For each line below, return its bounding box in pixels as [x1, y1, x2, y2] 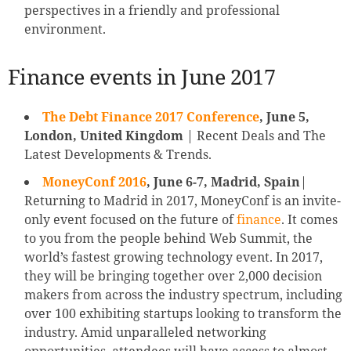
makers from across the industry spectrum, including [24, 286, 342, 304]
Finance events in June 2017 [8, 62, 276, 92]
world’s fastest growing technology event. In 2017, [24, 248, 323, 266]
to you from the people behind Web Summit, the [24, 230, 313, 248]
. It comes [281, 211, 338, 229]
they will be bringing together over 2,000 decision [24, 267, 322, 285]
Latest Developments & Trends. [24, 146, 212, 164]
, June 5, [259, 108, 309, 126]
